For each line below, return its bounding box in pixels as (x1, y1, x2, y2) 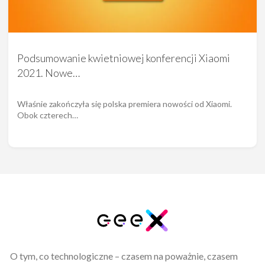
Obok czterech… (17, 110, 78, 121)
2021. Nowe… (17, 66, 80, 80)
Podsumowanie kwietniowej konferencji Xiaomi (17, 51, 230, 65)
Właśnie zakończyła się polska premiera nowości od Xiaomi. (17, 99, 232, 109)
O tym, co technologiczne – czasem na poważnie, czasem (9, 250, 238, 261)
